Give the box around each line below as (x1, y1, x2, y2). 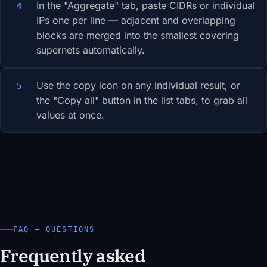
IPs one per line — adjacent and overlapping (36, 14, 235, 27)
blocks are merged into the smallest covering (36, 29, 239, 42)
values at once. (36, 109, 104, 122)
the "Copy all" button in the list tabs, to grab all (36, 94, 247, 107)
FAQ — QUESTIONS (13, 225, 95, 234)
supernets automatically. (36, 44, 145, 57)
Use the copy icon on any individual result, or (36, 79, 240, 92)
